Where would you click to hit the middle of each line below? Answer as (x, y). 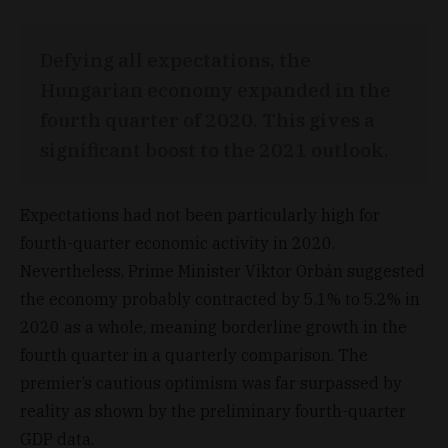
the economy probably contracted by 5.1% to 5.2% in (220, 298)
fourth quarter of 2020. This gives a (207, 119)
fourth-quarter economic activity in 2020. (177, 242)
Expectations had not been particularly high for (200, 214)
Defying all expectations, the (175, 59)
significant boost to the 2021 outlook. (214, 149)
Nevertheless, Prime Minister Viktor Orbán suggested (222, 270)
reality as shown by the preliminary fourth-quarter (213, 410)
